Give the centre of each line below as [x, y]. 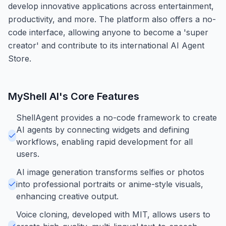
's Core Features [99, 96]
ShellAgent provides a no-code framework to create [117, 117]
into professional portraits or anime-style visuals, [110, 184]
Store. [20, 58]
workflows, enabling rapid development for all [104, 142]
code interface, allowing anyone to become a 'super [108, 32]
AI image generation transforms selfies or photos [110, 172]
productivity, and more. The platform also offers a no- [112, 19]
